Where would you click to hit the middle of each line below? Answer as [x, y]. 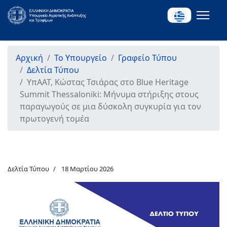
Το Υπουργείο [81, 58]
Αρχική [29, 58]
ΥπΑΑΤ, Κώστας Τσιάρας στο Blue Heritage [108, 82]
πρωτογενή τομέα [54, 119]
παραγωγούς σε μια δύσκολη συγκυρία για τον [110, 106]
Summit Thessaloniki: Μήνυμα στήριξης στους [109, 94]
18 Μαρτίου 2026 [87, 169]
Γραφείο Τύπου [147, 58]
